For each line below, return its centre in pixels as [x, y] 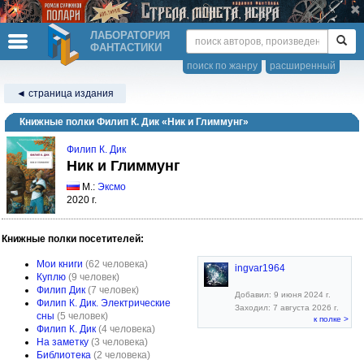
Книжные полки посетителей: [73, 239]
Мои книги [60, 264]
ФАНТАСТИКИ [126, 48]
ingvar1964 [260, 268]
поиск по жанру [222, 66]
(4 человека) [127, 329]
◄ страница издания [65, 93]
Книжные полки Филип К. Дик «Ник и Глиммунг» [134, 122]
